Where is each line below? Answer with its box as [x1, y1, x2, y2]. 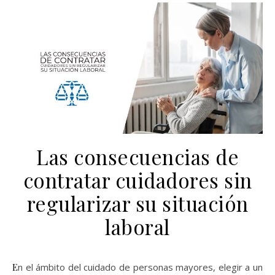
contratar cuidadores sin [23, 166, 252, 193]
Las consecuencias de [36, 142, 239, 170]
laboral [105, 212, 170, 240]
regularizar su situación [26, 189, 249, 217]
